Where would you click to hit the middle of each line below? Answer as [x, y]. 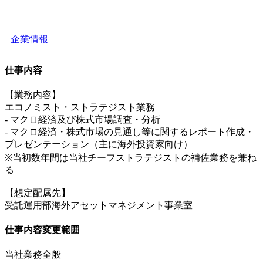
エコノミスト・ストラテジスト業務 [80, 107]
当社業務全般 [33, 255]
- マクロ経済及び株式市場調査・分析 [82, 119]
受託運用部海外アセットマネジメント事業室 [99, 205]
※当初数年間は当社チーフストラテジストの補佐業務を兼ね [131, 157]
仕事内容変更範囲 [42, 230]
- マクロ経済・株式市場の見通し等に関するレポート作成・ [129, 131]
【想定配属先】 [38, 193]
